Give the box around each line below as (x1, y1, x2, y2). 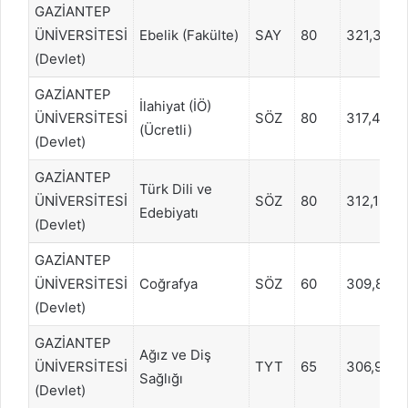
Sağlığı (139, 369, 183, 387)
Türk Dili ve (139, 179, 212, 198)
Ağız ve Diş (139, 345, 211, 363)
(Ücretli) (139, 120, 192, 138)
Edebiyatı (139, 203, 199, 221)
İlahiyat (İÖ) (139, 97, 211, 115)
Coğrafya (139, 274, 198, 292)
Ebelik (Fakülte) (139, 25, 239, 44)
